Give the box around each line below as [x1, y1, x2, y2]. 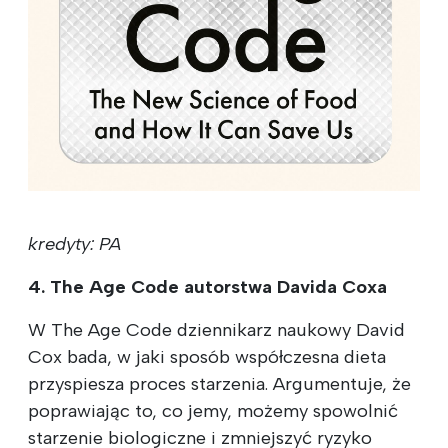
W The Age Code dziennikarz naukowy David [28, 318, 405, 341]
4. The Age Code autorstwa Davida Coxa [28, 275, 387, 298]
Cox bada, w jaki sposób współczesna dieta [28, 345, 386, 368]
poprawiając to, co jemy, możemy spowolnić [28, 399, 398, 422]
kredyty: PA [28, 232, 121, 255]
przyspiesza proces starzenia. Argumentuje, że [28, 372, 411, 395]
